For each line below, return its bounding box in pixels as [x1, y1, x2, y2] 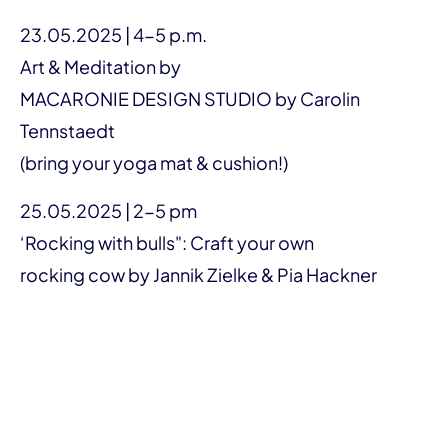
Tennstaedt [20, 119, 115, 142]
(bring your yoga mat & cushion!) [20, 151, 288, 174]
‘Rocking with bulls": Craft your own [20, 231, 314, 254]
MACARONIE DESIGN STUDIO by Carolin [20, 87, 360, 110]
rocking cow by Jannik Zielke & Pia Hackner [20, 263, 377, 286]
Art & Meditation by [20, 55, 181, 78]
